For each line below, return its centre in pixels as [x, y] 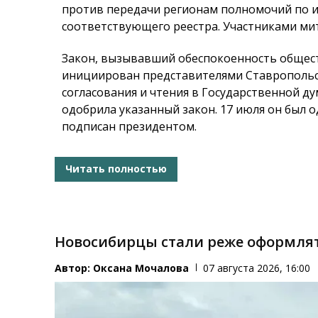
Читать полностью [116, 169]
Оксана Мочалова [141, 268]
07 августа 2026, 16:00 [257, 268]
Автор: [74, 268]
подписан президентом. [130, 126]
